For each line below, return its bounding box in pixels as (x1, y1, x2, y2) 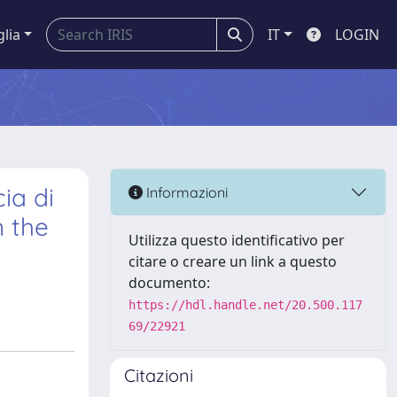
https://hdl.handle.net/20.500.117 (128, 298, 362, 312)
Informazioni (143, 183, 228, 201)
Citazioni (124, 364, 193, 386)
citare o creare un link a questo (128, 252, 337, 271)
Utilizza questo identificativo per (128, 230, 345, 250)
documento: (128, 273, 210, 292)
